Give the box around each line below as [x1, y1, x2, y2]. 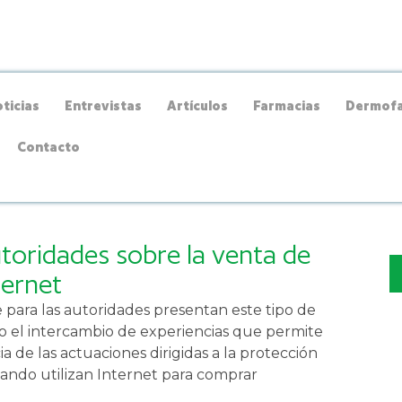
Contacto [17, 138, 81, 154]
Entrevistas [65, 97, 143, 113]
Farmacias [253, 97, 321, 113]
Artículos [167, 97, 229, 113]
